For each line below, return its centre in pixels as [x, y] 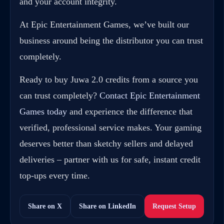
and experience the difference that [130, 112]
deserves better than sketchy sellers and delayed [106, 144]
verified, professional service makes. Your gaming [110, 128]
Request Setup [174, 206]
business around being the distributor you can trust [111, 41]
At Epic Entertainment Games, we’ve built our [104, 25]
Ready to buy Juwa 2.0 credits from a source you [109, 80]
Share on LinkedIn [107, 206]
